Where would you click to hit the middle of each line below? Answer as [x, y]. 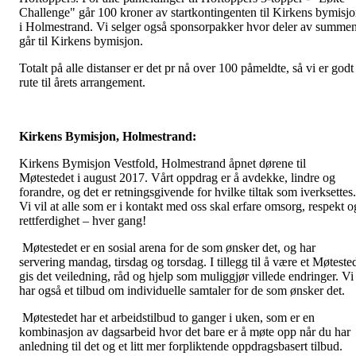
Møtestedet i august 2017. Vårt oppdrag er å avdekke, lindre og [177, 177]
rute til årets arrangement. [82, 82]
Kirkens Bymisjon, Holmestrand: [108, 136]
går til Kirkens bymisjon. [83, 41]
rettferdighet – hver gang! [83, 220]
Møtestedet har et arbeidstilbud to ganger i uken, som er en [167, 317]
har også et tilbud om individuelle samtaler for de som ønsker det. [184, 290]
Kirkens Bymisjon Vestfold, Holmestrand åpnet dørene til [163, 163]
